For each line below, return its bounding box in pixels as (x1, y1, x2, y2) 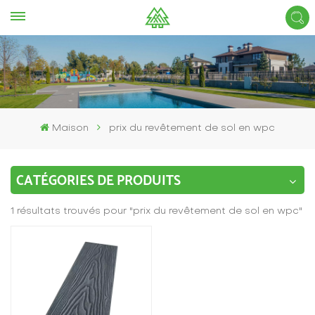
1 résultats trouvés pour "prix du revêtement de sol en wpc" (11, 207, 302, 217)
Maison (51, 123, 89, 133)
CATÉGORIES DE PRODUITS (16, 169, 181, 192)
